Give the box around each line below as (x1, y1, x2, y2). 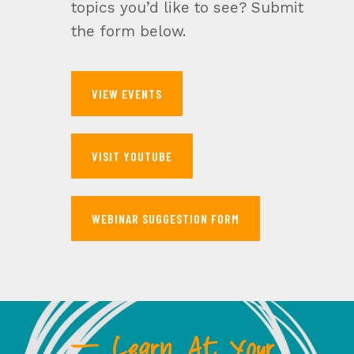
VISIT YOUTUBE (91, 149, 172, 164)
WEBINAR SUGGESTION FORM (91, 211, 239, 227)
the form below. (70, 22, 186, 41)
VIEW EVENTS (91, 86, 162, 102)
